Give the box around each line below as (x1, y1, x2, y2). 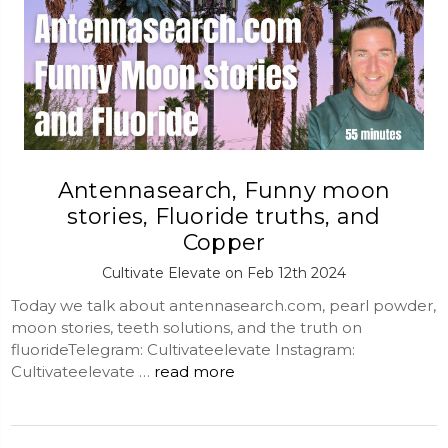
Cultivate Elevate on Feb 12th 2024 (102, 263, 346, 282)
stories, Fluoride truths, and (67, 202, 381, 230)
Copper (182, 228, 266, 256)
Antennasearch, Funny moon (57, 176, 391, 204)
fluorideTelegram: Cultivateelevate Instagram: (11, 339, 355, 359)
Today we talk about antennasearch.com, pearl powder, (11, 295, 436, 315)
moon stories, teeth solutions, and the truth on (11, 317, 362, 337)
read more (154, 361, 235, 381)
